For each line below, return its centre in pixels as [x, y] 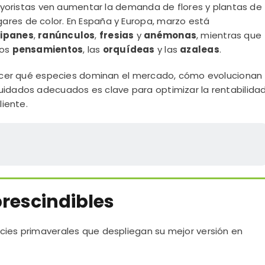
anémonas [170, 35]
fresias [117, 35]
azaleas [200, 49]
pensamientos [48, 49]
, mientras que [229, 35]
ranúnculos [67, 35]
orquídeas [129, 49]
